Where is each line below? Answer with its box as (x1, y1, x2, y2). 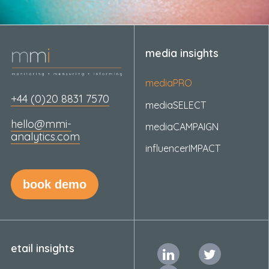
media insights (145, 46, 219, 59)
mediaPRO (145, 77, 192, 89)
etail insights (10, 241, 74, 255)
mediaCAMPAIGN (145, 120, 219, 133)
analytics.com (10, 130, 80, 144)
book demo (22, 177, 86, 191)
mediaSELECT (145, 98, 206, 111)
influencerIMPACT (145, 142, 220, 155)
